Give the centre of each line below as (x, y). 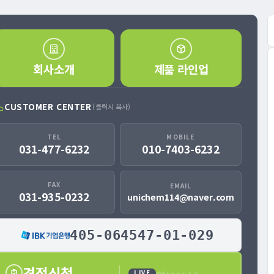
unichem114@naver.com (181, 197)
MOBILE (181, 137)
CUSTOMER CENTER (48, 106)
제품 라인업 (181, 69)
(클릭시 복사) (112, 106)
